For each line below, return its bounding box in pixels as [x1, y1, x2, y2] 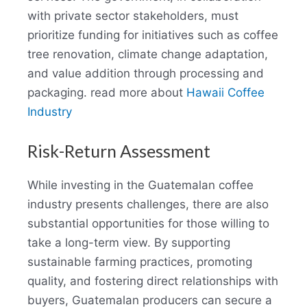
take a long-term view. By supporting [27, 235, 230, 249]
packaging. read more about [27, 85, 186, 99]
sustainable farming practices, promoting [27, 254, 252, 269]
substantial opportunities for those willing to [27, 216, 269, 230]
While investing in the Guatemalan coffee [27, 177, 254, 192]
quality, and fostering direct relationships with [27, 273, 278, 288]
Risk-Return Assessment [27, 140, 210, 161]
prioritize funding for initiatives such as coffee [27, 27, 278, 42]
